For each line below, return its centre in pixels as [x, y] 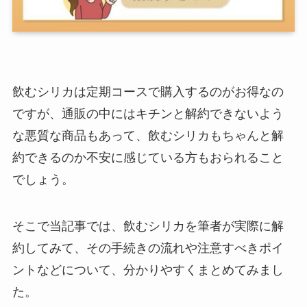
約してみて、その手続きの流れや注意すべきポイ [148, 248]
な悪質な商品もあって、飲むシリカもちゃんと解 [148, 136]
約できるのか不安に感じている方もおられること [148, 158]
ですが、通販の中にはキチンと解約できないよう [148, 114]
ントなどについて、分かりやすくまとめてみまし [148, 270]
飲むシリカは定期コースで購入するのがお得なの [148, 92]
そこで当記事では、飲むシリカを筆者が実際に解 [148, 226]
